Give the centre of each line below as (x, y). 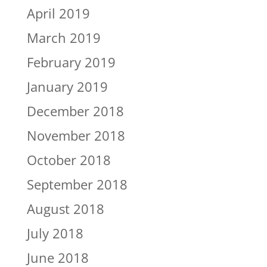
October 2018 (69, 160)
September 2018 (77, 184)
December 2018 (75, 111)
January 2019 (67, 87)
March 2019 (63, 38)
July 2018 (55, 233)
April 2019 (58, 13)
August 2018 (65, 209)
